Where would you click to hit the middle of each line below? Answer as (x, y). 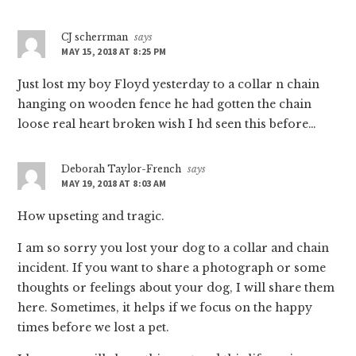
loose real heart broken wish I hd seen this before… (167, 124)
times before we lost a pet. (94, 327)
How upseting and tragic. (91, 216)
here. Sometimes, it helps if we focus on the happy (165, 307)
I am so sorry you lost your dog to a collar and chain (174, 248)
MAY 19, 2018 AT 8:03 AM (114, 183)
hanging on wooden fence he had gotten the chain (165, 104)
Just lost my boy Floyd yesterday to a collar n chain (169, 84)
